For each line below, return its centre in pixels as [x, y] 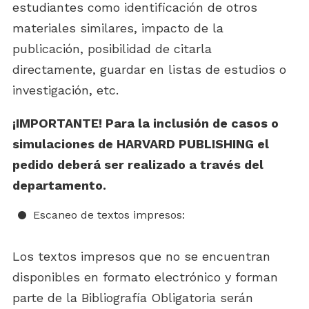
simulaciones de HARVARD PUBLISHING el [141, 144]
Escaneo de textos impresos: [109, 215]
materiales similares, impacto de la [118, 28]
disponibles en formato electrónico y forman [145, 277]
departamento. [59, 185]
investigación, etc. [66, 90]
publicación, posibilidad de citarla [112, 49]
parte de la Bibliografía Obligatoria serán [133, 298]
